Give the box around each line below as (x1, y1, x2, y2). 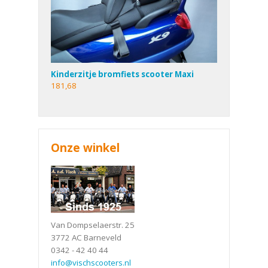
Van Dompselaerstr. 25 (51, 219, 135, 230)
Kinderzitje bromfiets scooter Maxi (51, 68, 194, 80)
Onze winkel (51, 139, 120, 155)
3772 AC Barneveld (51, 232, 121, 243)
